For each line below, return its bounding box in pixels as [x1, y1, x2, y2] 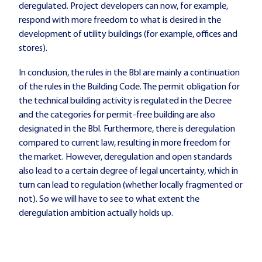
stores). [19, 44, 47, 54]
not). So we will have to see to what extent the [19, 194, 199, 204]
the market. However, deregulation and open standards [19, 152, 232, 162]
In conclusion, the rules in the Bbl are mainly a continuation [19, 68, 240, 78]
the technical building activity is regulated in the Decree [19, 96, 232, 106]
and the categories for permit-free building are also [19, 110, 215, 120]
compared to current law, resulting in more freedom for [19, 138, 230, 148]
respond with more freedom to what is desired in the [19, 16, 221, 26]
